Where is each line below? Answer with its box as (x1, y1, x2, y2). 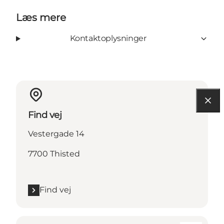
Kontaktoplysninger (69, 33, 146, 43)
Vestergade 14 (28, 129, 84, 139)
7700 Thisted (28, 149, 80, 159)
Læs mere (16, 11, 66, 24)
